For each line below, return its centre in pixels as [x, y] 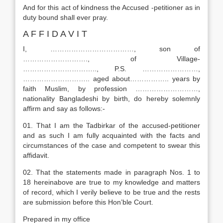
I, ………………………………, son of [111, 49]
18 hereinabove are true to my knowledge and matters [111, 182]
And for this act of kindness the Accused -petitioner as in [111, 7]
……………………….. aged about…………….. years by [111, 79]
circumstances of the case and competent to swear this [111, 145]
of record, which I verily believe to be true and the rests [111, 192]
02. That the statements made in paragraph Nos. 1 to [111, 172]
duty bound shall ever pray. [65, 17]
